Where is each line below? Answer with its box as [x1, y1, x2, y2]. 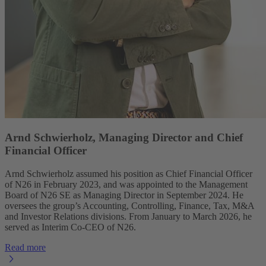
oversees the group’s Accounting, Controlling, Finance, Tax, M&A [5, 200, 254, 211]
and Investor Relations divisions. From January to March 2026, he [5, 211, 252, 221]
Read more [5, 242, 46, 252]
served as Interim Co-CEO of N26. [5, 221, 136, 232]
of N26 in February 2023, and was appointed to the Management [5, 179, 248, 189]
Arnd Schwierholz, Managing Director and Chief [5, 131, 243, 144]
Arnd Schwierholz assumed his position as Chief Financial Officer [5, 168, 252, 179]
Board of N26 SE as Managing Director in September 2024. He [5, 189, 243, 200]
